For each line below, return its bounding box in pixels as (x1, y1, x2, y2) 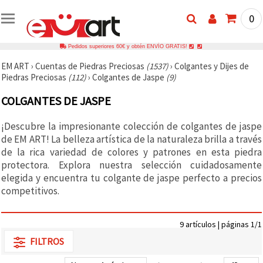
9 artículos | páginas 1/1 (180, 218, 262, 230)
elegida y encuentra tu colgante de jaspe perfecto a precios (1, 171, 262, 184)
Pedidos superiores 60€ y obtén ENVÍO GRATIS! (66, 43, 189, 49)
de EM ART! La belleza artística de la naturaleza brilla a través (1, 132, 262, 146)
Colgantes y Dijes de (174, 60, 249, 72)
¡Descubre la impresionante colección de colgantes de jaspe (1, 119, 262, 133)
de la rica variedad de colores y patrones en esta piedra (1, 145, 262, 159)
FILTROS (30, 235, 64, 247)
